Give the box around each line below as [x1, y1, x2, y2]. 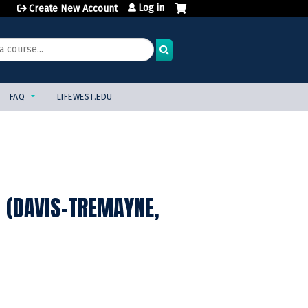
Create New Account [29, 3, 118, 14]
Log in [138, 2, 164, 14]
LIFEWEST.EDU [56, 91, 113, 102]
